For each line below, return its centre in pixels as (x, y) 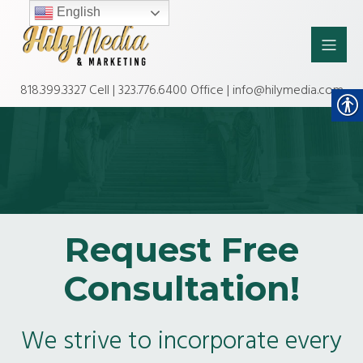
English (77, 12)
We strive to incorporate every (181, 341)
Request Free (181, 250)
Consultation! (181, 288)
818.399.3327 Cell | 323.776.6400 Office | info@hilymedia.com (181, 90)
